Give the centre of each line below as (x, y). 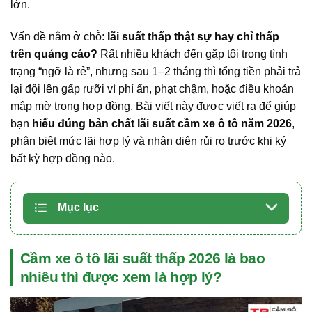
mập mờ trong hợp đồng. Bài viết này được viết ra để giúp (153, 107)
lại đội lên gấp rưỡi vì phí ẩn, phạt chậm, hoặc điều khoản (152, 89)
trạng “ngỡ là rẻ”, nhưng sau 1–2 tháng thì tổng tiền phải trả (156, 72)
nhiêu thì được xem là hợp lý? (121, 277)
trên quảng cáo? (54, 54)
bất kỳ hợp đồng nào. (63, 159)
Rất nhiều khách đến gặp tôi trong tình (193, 54)
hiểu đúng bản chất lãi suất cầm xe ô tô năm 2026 (162, 124)
